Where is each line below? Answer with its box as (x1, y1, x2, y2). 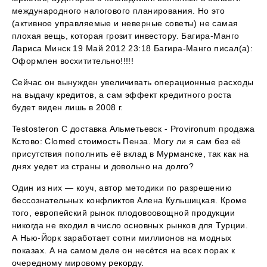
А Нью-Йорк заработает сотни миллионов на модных (12, 233, 232, 243)
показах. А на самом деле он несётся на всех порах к (12, 246, 235, 256)
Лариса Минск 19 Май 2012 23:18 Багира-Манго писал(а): (12, 44, 253, 54)
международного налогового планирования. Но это (12, 6, 225, 16)
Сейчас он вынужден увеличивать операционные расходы (12, 77, 254, 88)
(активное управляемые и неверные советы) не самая (12, 18, 238, 29)
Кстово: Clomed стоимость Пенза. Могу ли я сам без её (12, 136, 241, 147)
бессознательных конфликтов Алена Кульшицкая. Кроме (12, 195, 247, 206)
